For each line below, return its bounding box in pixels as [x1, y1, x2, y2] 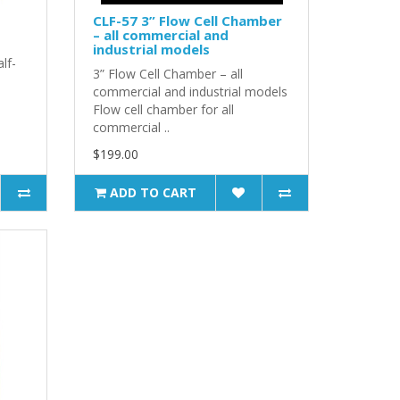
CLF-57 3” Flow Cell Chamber [93, 11, 283, 29]
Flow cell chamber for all [93, 100, 235, 118]
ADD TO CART [109, 183, 196, 201]
